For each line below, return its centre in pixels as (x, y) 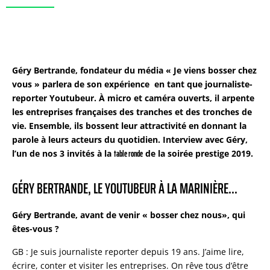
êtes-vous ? (36, 229)
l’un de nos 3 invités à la (63, 153)
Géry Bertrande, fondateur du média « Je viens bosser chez (134, 70)
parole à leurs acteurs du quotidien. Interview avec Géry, (130, 140)
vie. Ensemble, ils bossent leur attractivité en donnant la (129, 126)
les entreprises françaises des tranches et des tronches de (132, 112)
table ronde (128, 154)
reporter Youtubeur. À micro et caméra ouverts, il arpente (133, 98)
